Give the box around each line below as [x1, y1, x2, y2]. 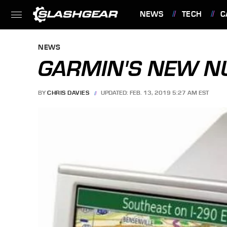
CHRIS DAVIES [47, 89, 89, 97]
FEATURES [142, 39, 181, 48]
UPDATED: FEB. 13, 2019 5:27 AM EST [101, 89, 209, 97]
